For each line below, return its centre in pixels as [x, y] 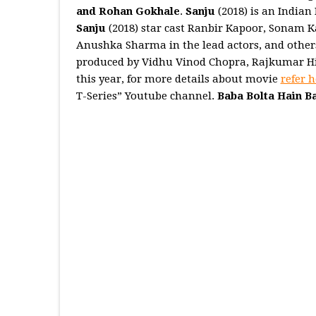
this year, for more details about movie [178, 79]
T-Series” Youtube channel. [146, 96]
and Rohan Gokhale [128, 12]
